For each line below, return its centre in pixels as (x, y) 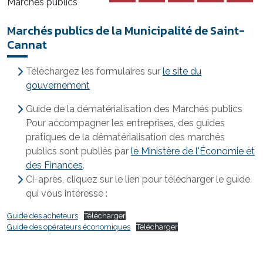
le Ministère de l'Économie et (193, 151)
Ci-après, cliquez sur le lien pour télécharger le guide (138, 179)
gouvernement (58, 85)
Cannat (27, 45)
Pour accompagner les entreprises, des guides (125, 123)
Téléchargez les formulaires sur (94, 71)
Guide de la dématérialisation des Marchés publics (134, 109)
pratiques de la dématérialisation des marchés (125, 137)
